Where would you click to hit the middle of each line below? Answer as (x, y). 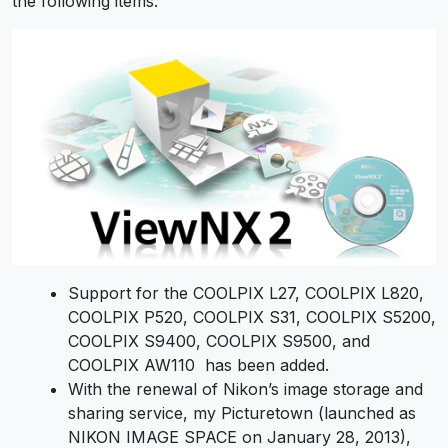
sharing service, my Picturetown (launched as (242, 413)
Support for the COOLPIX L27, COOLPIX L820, (246, 293)
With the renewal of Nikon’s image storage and (245, 389)
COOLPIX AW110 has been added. (198, 365)
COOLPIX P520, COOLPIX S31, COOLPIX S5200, (252, 317)
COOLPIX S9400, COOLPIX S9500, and (219, 341)
